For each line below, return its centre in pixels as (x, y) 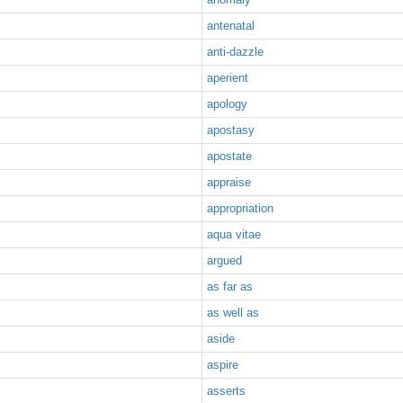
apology (227, 104)
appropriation (240, 208)
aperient (228, 78)
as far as (230, 287)
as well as (233, 313)
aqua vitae (234, 234)
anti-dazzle (235, 52)
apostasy (231, 130)
